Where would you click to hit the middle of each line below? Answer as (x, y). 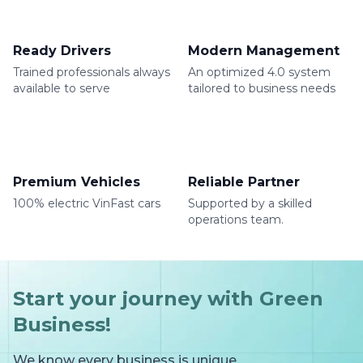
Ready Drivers (62, 50)
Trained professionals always (92, 72)
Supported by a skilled (250, 203)
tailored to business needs (262, 88)
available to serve (62, 88)
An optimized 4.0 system (259, 72)
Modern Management (264, 50)
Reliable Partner (244, 181)
